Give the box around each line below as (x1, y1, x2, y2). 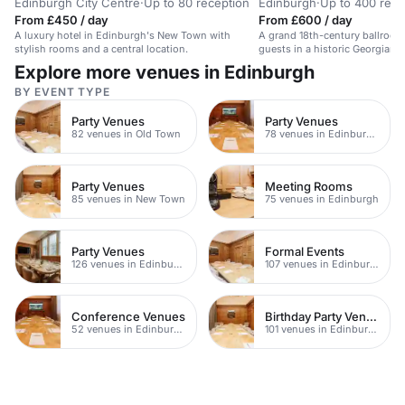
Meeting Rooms (265, 178, 353, 193)
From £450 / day (14, 13, 108, 27)
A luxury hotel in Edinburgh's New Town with (14, 29, 231, 42)
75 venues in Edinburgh (265, 192, 379, 205)
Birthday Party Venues (366, 308, 377, 324)
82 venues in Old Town (71, 127, 181, 140)
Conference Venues (71, 308, 185, 324)
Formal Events (265, 243, 344, 259)
